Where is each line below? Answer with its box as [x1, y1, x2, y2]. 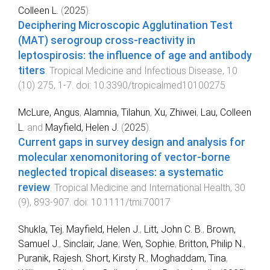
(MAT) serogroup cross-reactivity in [18, 34, 195, 47]
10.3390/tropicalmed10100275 [93, 80, 225, 92]
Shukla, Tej [18, 223, 62, 235]
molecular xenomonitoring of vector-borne [18, 151, 230, 164]
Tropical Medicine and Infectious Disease [49, 65, 222, 77]
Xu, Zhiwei [154, 107, 196, 119]
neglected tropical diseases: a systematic [18, 166, 224, 179]
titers [18, 64, 45, 77]
